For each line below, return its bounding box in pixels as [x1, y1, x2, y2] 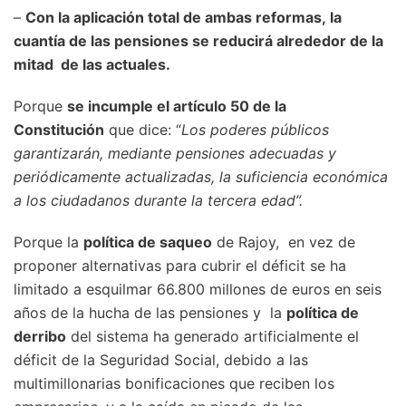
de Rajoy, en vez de [212, 233, 355, 252]
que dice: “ [104, 121, 181, 140]
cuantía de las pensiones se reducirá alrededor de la [14, 32, 383, 51]
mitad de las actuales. [14, 55, 178, 74]
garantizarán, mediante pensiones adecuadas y [14, 144, 336, 163]
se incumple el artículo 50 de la [67, 97, 286, 116]
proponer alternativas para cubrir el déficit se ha [14, 256, 346, 275]
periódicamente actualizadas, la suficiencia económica [14, 168, 388, 187]
